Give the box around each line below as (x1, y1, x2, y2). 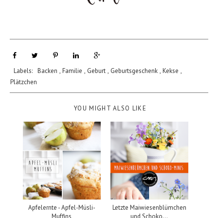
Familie (62, 66, 83, 75)
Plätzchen (10, 77, 37, 86)
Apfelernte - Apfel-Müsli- (28, 203, 95, 212)
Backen (37, 66, 58, 75)
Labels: (14, 66, 37, 75)
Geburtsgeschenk (110, 66, 158, 75)
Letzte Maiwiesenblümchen (112, 203, 186, 212)
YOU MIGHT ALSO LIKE (74, 104, 146, 112)
